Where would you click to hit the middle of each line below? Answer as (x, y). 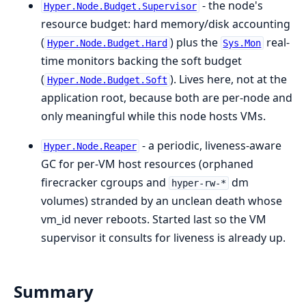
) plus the (195, 42)
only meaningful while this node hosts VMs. (153, 116)
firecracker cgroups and (105, 182)
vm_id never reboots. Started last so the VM (154, 219)
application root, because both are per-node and (167, 98)
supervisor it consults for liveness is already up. (163, 238)
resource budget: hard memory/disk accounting (166, 24)
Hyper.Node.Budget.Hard (107, 43)
